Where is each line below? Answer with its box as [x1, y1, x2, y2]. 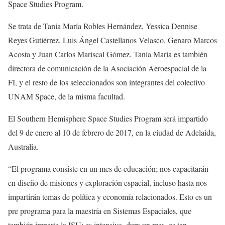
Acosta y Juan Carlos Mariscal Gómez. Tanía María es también [8, 48, 207, 59]
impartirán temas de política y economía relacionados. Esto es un [8, 191, 212, 202]
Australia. [8, 141, 41, 152]
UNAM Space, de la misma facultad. [8, 90, 125, 101]
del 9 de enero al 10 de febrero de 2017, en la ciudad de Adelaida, [8, 127, 216, 138]
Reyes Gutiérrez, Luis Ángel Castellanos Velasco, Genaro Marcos [8, 34, 217, 45]
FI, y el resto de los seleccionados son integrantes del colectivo [8, 76, 205, 87]
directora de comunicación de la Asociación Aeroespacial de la [8, 62, 206, 73]
